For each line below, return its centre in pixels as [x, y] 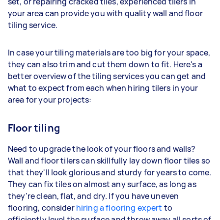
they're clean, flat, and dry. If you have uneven [94, 196]
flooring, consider [42, 207]
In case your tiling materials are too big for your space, [109, 52]
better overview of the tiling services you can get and [107, 76]
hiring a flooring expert [119, 207]
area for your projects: [50, 99]
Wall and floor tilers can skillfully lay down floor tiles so [109, 160]
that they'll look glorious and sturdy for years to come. [110, 172]
